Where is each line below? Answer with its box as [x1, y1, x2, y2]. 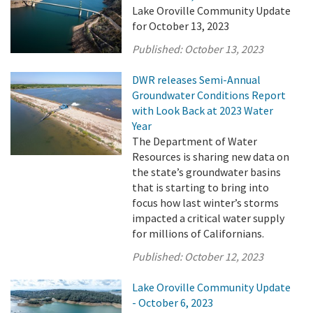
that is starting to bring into [132, 180, 270, 194]
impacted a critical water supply [132, 211, 285, 225]
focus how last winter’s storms [132, 196, 279, 210]
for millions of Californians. [132, 226, 265, 240]
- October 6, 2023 [132, 296, 214, 310]
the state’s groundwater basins [132, 165, 282, 179]
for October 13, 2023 [132, 19, 230, 33]
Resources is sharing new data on [132, 150, 290, 163]
